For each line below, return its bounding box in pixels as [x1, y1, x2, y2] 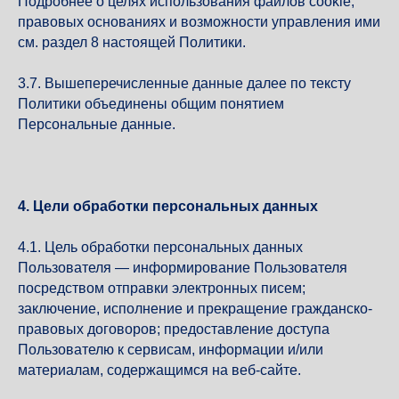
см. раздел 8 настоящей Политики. [18, 35, 246, 50]
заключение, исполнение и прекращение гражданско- [18, 301, 372, 316]
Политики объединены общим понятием [18, 96, 284, 111]
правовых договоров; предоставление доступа [18, 322, 330, 337]
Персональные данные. [18, 117, 175, 132]
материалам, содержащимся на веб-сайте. [18, 362, 301, 378]
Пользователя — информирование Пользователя [18, 260, 347, 275]
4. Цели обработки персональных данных [18, 199, 318, 214]
